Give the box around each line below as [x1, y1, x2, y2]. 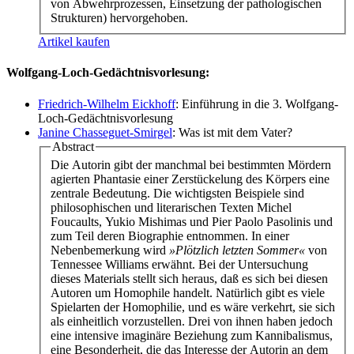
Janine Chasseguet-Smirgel [38, 125, 172, 139]
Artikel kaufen [38, 35, 110, 48]
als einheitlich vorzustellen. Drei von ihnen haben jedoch [51, 314, 333, 329]
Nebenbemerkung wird [51, 243, 169, 258]
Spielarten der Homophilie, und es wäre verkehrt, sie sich [51, 300, 335, 314]
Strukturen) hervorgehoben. [51, 11, 188, 24]
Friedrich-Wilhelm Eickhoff [38, 96, 175, 111]
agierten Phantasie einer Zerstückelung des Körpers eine [51, 172, 330, 186]
